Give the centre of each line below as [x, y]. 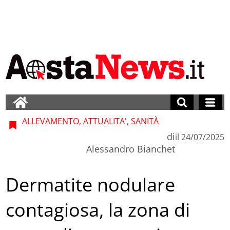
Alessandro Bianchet [130, 149]
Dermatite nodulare [91, 185]
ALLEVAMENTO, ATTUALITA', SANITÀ [90, 121]
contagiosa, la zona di [98, 210]
